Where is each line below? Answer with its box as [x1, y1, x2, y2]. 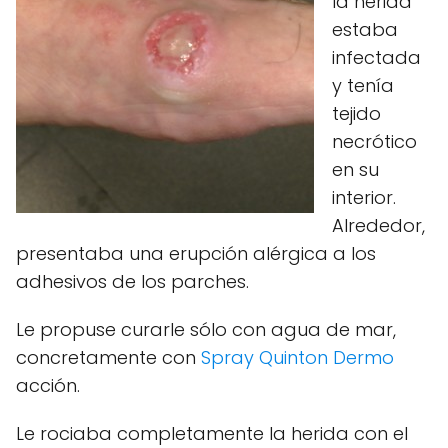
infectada [332, 45, 421, 70]
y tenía [332, 73, 394, 98]
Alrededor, [332, 213, 425, 238]
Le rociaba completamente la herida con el [16, 421, 408, 446]
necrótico [332, 129, 417, 154]
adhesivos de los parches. [16, 269, 249, 294]
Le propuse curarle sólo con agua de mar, [16, 317, 396, 342]
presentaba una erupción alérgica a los [16, 241, 376, 266]
